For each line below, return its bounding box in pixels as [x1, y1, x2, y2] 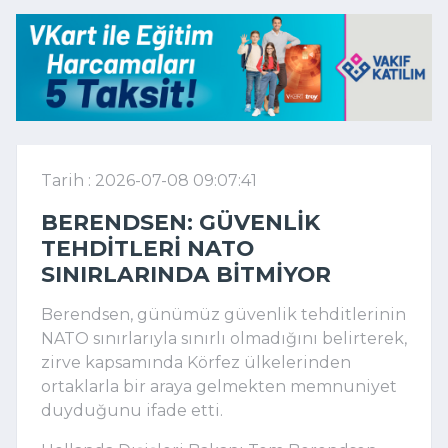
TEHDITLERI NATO [41, 234, 254, 261]
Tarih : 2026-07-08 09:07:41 [41, 170, 257, 190]
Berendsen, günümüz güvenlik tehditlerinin [41, 304, 406, 324]
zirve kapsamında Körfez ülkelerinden [41, 352, 351, 372]
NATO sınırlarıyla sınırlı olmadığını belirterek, [41, 328, 407, 348]
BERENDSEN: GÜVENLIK [41, 208, 320, 235]
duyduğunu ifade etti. [41, 400, 223, 420]
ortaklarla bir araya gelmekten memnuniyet [41, 376, 397, 396]
